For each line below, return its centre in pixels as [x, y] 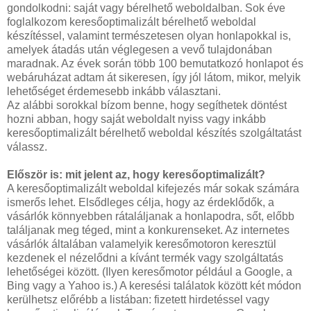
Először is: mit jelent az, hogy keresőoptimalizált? [136, 174]
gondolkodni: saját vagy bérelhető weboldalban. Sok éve [146, 8]
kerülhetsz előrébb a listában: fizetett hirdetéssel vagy [138, 299]
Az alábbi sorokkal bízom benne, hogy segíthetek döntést [147, 105]
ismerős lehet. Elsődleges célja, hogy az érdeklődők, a [141, 202]
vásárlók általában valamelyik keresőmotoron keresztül [142, 244]
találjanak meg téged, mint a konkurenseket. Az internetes [148, 230]
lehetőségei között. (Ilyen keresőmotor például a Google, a [150, 271]
